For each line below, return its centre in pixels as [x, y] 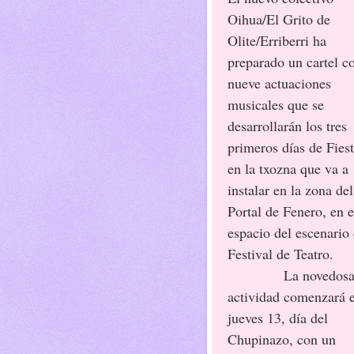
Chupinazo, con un [282, 339]
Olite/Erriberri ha [277, 40]
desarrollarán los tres [287, 125]
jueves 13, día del [278, 317]
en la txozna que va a [288, 168]
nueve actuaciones [279, 83]
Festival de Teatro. [281, 253]
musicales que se [276, 104]
